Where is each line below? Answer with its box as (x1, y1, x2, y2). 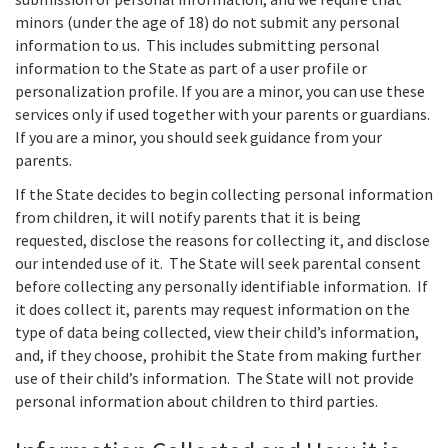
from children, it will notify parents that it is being (15, 206, 361, 227)
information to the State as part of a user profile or (15, 57, 367, 78)
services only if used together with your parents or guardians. (15, 103, 433, 124)
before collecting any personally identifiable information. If (15, 275, 428, 296)
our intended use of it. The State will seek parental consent (15, 252, 421, 273)
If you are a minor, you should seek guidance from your (15, 126, 382, 147)
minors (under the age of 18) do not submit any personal (15, 11, 400, 32)
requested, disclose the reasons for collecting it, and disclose (15, 229, 430, 250)
